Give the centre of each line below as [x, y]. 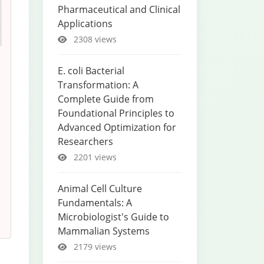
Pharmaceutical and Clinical [119, 9]
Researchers [85, 141]
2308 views [94, 39]
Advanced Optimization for [117, 127]
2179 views [94, 247]
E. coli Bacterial [91, 71]
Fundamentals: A [95, 203]
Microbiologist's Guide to [113, 217]
